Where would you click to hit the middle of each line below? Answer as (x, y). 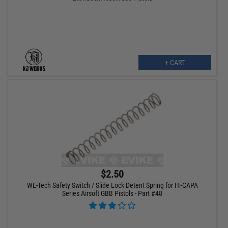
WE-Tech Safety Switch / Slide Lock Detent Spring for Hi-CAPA (112, 186)
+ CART (175, 63)
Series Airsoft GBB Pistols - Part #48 (112, 194)
